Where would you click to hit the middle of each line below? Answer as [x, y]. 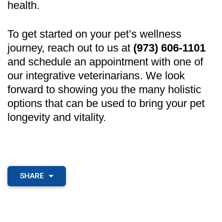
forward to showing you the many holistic [104, 89]
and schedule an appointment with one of [105, 61]
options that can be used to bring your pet [106, 103]
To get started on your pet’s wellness [94, 34]
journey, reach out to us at [70, 48]
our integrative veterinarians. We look [96, 75]
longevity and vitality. [57, 117]
